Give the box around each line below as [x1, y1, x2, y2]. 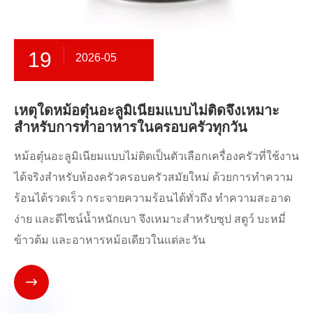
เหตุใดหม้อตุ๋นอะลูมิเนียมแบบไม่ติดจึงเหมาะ [14, 103, 279, 119]
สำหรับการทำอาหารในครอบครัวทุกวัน [14, 119, 247, 136]
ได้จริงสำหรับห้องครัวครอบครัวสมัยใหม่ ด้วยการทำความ [14, 171, 293, 184]
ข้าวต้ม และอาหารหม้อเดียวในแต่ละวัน [14, 234, 205, 247]
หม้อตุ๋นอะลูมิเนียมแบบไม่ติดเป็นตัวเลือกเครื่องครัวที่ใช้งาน [14, 150, 299, 163]
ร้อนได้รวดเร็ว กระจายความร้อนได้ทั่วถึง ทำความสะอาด [14, 192, 291, 205]
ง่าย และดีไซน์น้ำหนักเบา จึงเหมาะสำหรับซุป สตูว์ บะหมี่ [14, 213, 286, 226]
